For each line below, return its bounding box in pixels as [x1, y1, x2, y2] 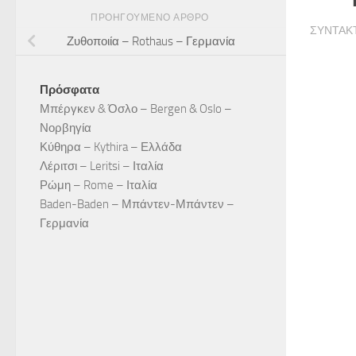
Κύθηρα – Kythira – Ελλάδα [40, 140, 182, 155]
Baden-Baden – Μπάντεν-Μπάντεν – [40, 197, 234, 212]
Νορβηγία [40, 121, 91, 136]
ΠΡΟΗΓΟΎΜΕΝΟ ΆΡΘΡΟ [91, 12, 211, 24]
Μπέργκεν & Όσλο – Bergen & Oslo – [40, 102, 232, 117]
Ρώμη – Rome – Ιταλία [40, 178, 157, 193]
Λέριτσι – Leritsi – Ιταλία [40, 159, 164, 174]
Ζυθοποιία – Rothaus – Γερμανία [67, 34, 235, 49]
